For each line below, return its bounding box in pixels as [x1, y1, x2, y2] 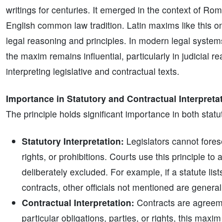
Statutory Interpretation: [22, 135, 124, 147]
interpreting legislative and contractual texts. [6, 65, 179, 77]
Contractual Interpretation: [22, 196, 134, 209]
